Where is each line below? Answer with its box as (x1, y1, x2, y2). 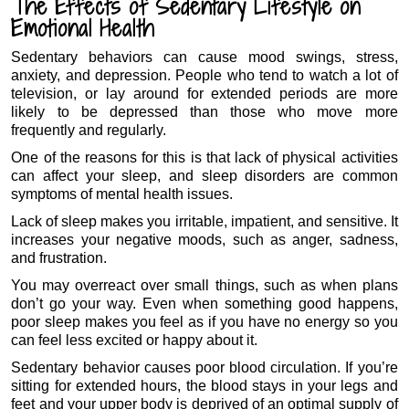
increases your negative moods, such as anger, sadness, (11, 231, 398, 247)
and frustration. (11, 249, 108, 266)
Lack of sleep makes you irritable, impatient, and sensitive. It (11, 213, 398, 229)
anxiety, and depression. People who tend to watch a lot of (11, 67, 398, 83)
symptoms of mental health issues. (11, 185, 234, 202)
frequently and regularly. (11, 121, 167, 138)
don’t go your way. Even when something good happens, (11, 295, 398, 311)
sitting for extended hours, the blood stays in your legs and (11, 377, 398, 393)
